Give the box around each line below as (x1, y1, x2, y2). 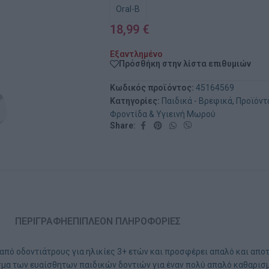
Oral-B (116, 4, 140, 14)
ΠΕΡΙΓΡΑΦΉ (15, 216, 67, 228)
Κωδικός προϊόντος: (110, 82, 196, 92)
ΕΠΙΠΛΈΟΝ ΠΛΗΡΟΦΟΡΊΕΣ (67, 216, 181, 228)
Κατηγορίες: (110, 95, 160, 106)
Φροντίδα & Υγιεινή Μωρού (110, 109, 216, 119)
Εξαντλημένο (110, 49, 163, 59)
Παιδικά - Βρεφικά (162, 95, 232, 106)
